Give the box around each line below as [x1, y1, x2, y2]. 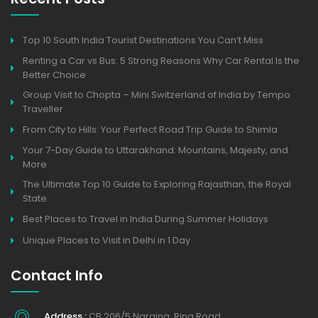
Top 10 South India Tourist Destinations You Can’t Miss [23, 33, 263, 48]
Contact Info [11, 265, 103, 286]
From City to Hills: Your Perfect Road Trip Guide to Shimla [23, 123, 278, 137]
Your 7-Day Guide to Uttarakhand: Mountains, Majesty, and [23, 143, 288, 158]
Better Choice [23, 68, 86, 82]
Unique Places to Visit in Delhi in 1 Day [23, 234, 190, 248]
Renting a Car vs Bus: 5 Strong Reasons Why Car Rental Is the [23, 54, 300, 68]
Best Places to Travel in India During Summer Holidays [23, 212, 268, 226]
